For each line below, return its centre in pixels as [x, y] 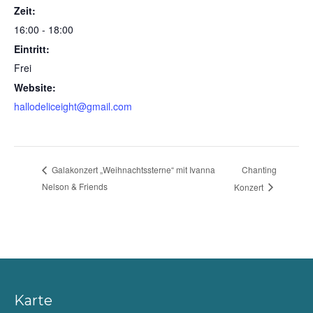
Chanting [260, 169]
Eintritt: [32, 49]
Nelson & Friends [75, 186]
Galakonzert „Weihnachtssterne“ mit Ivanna [132, 170]
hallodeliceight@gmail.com [73, 107]
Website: [35, 88]
